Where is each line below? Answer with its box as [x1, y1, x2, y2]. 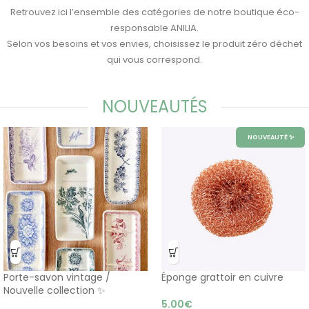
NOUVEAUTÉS [101, 95, 208, 118]
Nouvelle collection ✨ [3, 283, 106, 297]
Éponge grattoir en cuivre [161, 270, 283, 284]
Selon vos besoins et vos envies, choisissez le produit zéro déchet [7, 37, 302, 50]
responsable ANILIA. [110, 21, 199, 34]
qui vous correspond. [107, 53, 202, 66]
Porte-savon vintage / [3, 270, 110, 284]
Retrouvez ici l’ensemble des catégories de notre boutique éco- [10, 6, 299, 19]
